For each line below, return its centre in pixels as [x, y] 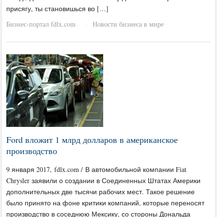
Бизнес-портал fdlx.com [41, 24]
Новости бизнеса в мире [128, 24]
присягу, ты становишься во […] [58, 8]
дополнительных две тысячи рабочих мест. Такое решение [101, 191]
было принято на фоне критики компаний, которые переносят [106, 202]
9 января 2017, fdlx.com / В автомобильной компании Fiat [97, 169]
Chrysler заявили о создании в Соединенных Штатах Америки [104, 180]
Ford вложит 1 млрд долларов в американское [92, 139]
